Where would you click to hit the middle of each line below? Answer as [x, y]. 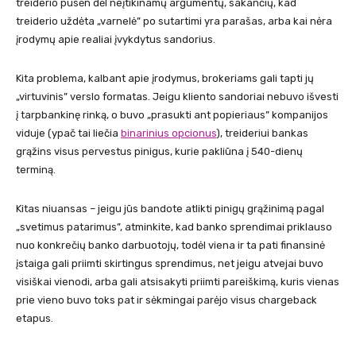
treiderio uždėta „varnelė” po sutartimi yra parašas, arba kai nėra [174, 21]
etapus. [35, 318]
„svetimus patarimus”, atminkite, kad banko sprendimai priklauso [174, 226]
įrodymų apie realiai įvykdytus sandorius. [116, 39]
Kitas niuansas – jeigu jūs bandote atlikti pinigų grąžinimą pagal [170, 208]
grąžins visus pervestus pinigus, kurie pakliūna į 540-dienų [159, 151]
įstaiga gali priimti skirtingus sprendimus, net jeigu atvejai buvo [170, 263]
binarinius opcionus [168, 133]
